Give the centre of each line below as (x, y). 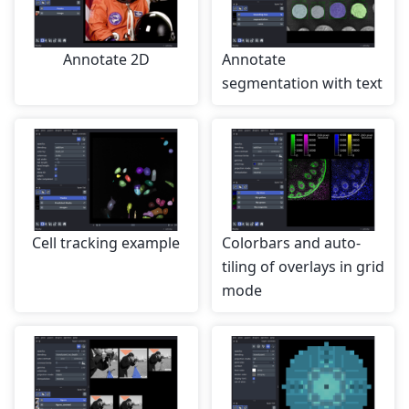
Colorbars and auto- (291, 243)
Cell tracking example (106, 243)
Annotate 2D (106, 60)
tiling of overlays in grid (303, 267)
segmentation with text (302, 84)
